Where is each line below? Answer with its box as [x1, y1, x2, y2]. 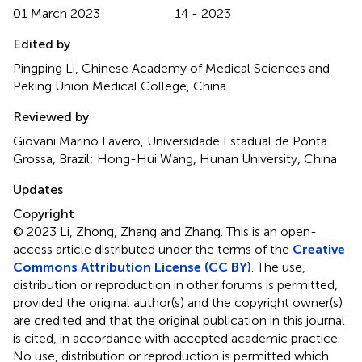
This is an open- [226, 223, 317, 239]
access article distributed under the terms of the [13, 241, 293, 257]
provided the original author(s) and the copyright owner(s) [13, 294, 343, 310]
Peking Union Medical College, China [13, 78, 226, 94]
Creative [293, 241, 345, 257]
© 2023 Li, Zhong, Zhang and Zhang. [13, 223, 226, 239]
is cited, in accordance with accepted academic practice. [13, 330, 340, 346]
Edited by [13, 36, 70, 52]
